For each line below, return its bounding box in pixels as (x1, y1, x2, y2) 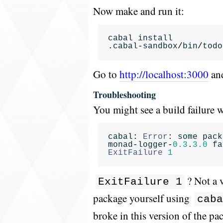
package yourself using (93, 191, 192, 205)
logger (138, 140, 168, 149)
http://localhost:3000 (119, 67, 209, 81)
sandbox (143, 42, 178, 51)
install (138, 34, 173, 43)
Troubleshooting (93, 88, 156, 101)
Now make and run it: (93, 4, 184, 18)
